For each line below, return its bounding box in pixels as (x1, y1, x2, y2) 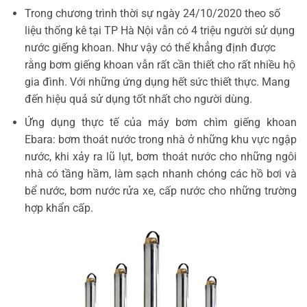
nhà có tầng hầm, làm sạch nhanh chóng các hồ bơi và (24, 167, 297, 181)
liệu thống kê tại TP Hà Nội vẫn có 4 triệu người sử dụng (24, 23, 295, 37)
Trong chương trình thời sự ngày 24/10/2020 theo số (24, 6, 280, 20)
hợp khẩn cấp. (24, 201, 93, 215)
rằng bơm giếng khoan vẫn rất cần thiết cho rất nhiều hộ (24, 58, 295, 71)
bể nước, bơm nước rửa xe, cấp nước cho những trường (24, 184, 297, 198)
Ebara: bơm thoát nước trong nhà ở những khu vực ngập (24, 133, 297, 147)
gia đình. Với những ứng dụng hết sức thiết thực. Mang (24, 75, 290, 88)
